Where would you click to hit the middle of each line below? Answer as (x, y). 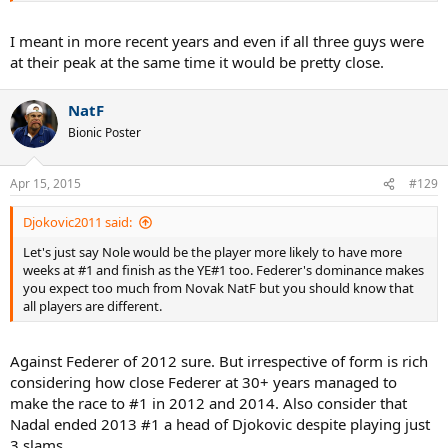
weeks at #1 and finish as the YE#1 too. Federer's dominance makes (223, 270)
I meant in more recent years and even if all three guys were (217, 40)
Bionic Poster (104, 132)
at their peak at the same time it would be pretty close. (197, 61)
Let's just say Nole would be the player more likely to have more (212, 252)
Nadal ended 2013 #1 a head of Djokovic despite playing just (220, 423)
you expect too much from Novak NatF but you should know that (218, 288)
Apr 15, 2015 (45, 184)
